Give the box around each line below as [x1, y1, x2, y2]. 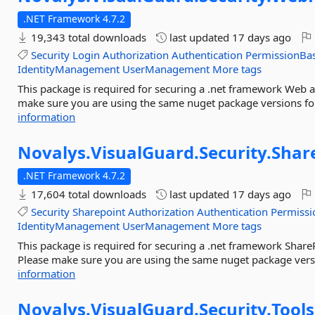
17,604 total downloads [28, 187, 147, 201]
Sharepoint [72, 205, 126, 219]
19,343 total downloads [28, 30, 147, 44]
